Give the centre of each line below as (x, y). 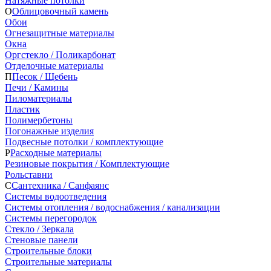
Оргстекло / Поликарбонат (60, 54)
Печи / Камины (37, 87)
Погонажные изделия (49, 131)
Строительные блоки (48, 250)
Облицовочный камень (60, 11)
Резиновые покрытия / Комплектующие (87, 163)
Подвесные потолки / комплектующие (84, 142)
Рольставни (29, 174)
